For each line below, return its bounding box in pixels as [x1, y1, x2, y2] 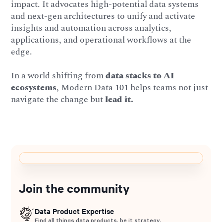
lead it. [105, 92, 134, 106]
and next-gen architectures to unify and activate [11, 9, 196, 23]
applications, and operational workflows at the [11, 33, 192, 47]
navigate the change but [11, 92, 106, 106]
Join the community [19, 179, 130, 196]
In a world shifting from [11, 68, 106, 82]
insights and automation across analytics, [11, 21, 172, 35]
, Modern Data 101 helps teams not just [56, 80, 209, 94]
